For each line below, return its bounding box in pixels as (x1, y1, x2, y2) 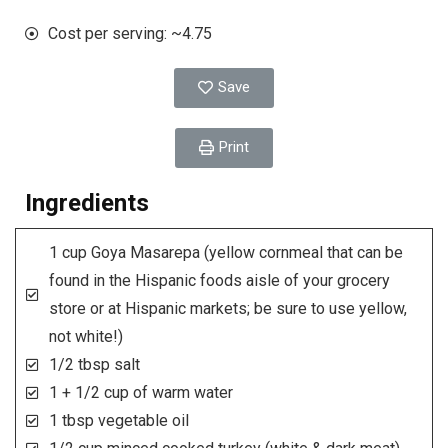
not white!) (48, 327, 123, 347)
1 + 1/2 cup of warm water (48, 383, 233, 403)
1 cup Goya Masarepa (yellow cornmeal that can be (48, 243, 403, 263)
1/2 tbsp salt (48, 355, 140, 375)
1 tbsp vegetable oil (48, 411, 189, 431)
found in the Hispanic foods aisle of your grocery (48, 271, 390, 291)
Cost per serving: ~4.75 (47, 24, 212, 44)
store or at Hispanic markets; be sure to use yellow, (48, 299, 407, 319)
